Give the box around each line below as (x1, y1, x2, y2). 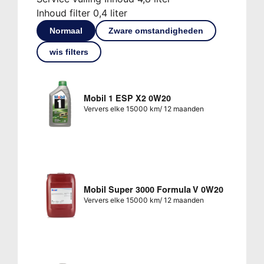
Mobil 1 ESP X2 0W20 (83, 93, 171, 104)
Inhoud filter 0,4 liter (36, 6, 127, 19)
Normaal (49, 25, 82, 35)
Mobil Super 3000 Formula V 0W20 (83, 184, 223, 195)
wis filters (49, 47, 88, 57)
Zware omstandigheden (108, 25, 203, 35)
